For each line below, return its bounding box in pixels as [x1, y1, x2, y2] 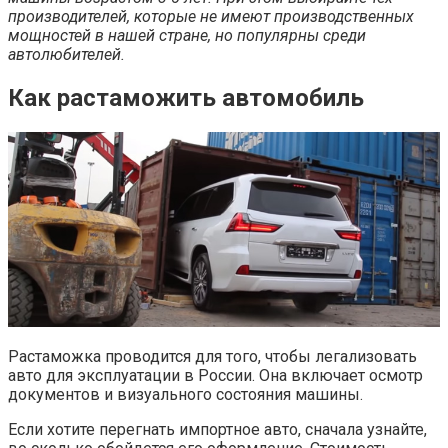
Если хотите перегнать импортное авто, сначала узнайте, [8, 420, 427, 440]
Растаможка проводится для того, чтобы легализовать [8, 347, 417, 367]
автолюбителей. [8, 45, 125, 65]
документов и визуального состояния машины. [8, 385, 363, 405]
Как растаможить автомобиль [8, 83, 364, 112]
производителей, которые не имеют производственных [8, 7, 414, 27]
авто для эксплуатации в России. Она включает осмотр [8, 366, 423, 386]
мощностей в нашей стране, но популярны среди [8, 26, 366, 46]
